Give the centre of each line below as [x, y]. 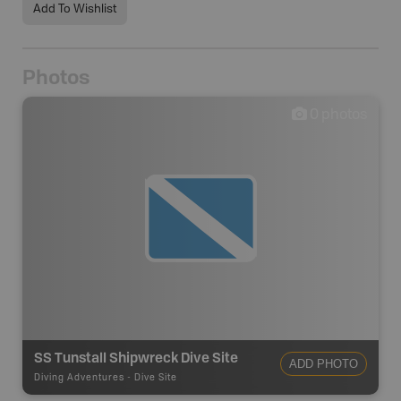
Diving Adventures [79, 378]
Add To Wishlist [75, 9]
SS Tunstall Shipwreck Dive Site [136, 357]
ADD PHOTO [324, 364]
